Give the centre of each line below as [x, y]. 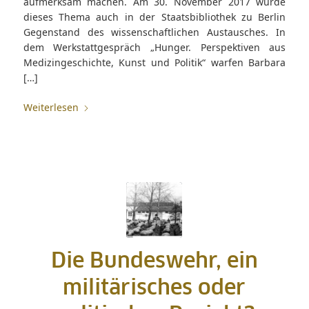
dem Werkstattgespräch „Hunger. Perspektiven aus [154, 47]
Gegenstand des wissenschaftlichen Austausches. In [154, 32]
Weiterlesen [51, 107]
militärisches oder [154, 288]
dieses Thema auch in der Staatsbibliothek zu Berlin [154, 17]
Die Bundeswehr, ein [154, 261]
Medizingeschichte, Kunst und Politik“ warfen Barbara [154, 62]
